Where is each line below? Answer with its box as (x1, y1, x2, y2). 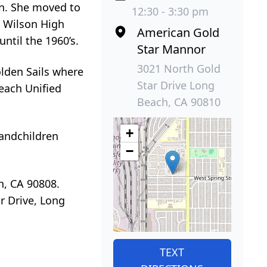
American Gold (136, 24, 219, 41)
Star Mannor (136, 41, 206, 57)
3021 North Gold (136, 61, 221, 76)
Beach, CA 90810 (136, 94, 221, 109)
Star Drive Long (136, 77, 215, 92)
